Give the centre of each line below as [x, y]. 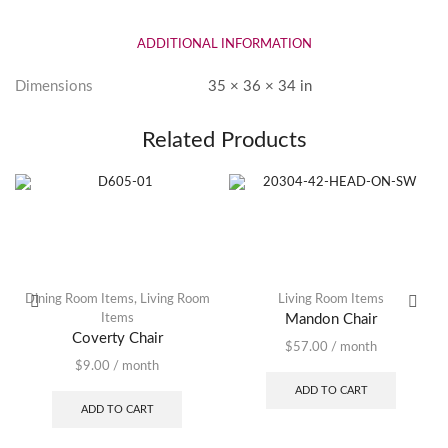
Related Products [224, 140]
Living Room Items [331, 300]
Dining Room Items [79, 300]
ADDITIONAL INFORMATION [224, 45]
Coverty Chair [117, 339]
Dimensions [54, 87]
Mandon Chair [331, 320]
